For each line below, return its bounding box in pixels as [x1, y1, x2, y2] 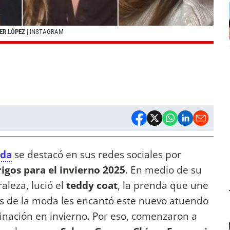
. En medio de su [125, 163, 202, 177]
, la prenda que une [118, 178, 208, 193]
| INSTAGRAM [25, 28, 64, 36]
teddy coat [66, 178, 118, 193]
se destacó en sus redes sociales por [12, 147, 181, 162]
